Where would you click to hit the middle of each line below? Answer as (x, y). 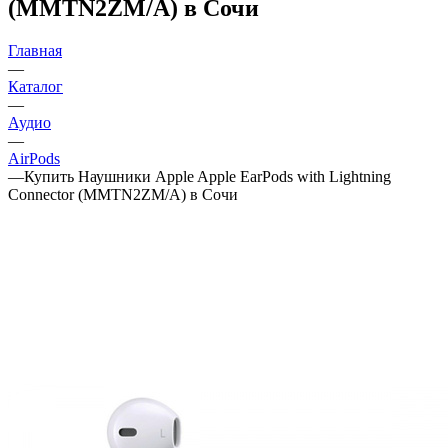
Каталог (35, 86)
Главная (35, 50)
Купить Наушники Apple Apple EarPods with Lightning (207, 176)
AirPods (34, 158)
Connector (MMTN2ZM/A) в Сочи (123, 194)
